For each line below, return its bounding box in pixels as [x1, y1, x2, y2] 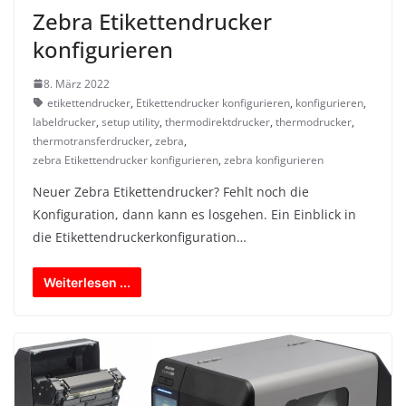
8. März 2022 [43, 75, 110, 92]
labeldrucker [33, 113, 96, 130]
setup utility [101, 113, 159, 130]
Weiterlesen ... [43, 274, 130, 290]
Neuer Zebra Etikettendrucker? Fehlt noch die [33, 182, 309, 200]
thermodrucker [275, 113, 352, 130]
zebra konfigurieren [224, 151, 324, 168]
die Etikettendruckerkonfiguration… [33, 227, 246, 246]
